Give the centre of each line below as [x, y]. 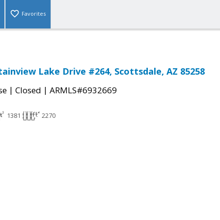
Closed [28, 90]
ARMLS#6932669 [83, 90]
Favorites [34, 14]
